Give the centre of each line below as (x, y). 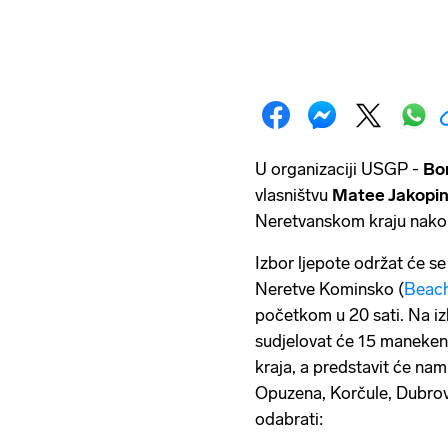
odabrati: (289, 419)
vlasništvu (293, 195)
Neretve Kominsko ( (329, 289)
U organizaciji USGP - (339, 169)
